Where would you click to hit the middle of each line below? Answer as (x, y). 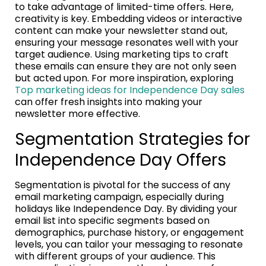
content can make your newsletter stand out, (121, 31)
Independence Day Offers (121, 160)
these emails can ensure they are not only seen (126, 66)
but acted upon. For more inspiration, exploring (124, 78)
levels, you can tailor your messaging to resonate (129, 245)
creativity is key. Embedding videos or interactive (129, 19)
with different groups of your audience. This (115, 256)
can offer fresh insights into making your (109, 102)
